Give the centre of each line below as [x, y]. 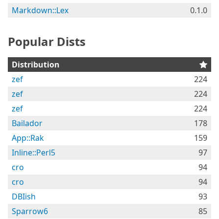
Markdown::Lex [40, 10]
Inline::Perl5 [33, 153]
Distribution [36, 65]
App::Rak [28, 138]
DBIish [24, 197]
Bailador [27, 123]
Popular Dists [47, 41]
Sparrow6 [30, 211]
